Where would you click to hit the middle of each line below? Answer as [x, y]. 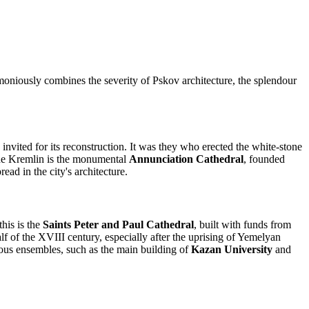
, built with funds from [242, 225]
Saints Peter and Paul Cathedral [118, 225]
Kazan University [232, 250]
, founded [264, 159]
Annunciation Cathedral [186, 159]
